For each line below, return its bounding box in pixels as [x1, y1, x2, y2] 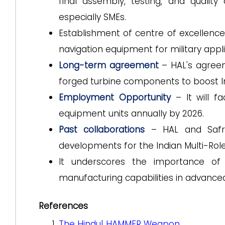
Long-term [59, 59, 106, 71]
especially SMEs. [59, 11, 126, 23]
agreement [109, 59, 159, 71]
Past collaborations [59, 124, 145, 136]
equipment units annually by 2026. [59, 107, 204, 120]
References [39, 200, 88, 212]
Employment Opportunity [59, 91, 171, 103]
